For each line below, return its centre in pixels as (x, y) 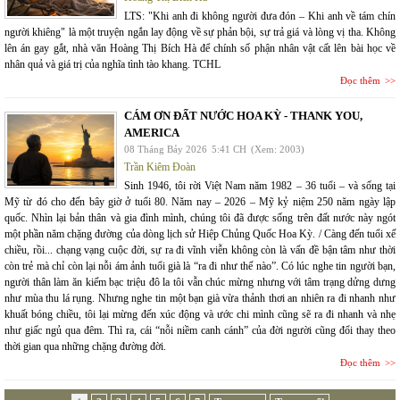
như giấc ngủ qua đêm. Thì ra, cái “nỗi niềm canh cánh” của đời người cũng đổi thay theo (200, 331)
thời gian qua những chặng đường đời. (85, 347)
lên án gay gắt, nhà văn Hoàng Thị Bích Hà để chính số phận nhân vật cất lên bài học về (200, 49)
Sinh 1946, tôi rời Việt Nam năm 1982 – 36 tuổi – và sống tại (260, 186)
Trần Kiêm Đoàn (160, 167)
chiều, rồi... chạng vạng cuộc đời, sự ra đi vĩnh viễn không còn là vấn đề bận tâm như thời (200, 250)
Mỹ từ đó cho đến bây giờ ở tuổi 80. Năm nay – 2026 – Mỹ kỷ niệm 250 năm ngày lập (200, 202)
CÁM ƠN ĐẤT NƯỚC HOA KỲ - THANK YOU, (243, 116)
